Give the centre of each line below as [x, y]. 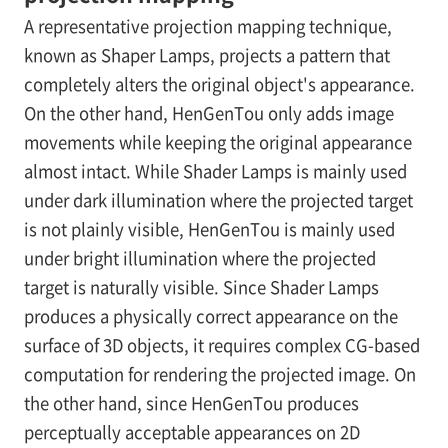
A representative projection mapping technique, [207, 25]
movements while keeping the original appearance [217, 141]
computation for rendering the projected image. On [219, 373]
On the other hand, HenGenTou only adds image [208, 112]
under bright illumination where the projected [199, 257]
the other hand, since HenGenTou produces [191, 402]
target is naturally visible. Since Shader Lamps [201, 286]
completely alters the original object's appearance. [219, 83]
